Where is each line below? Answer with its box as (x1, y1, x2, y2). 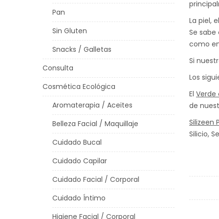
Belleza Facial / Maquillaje (52, 119, 138, 129)
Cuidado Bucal (52, 137, 102, 147)
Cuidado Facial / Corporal (52, 175, 139, 184)
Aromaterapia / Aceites (52, 100, 132, 110)
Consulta (43, 63, 73, 73)
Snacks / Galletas (52, 44, 111, 54)
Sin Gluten (52, 26, 87, 36)
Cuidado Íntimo (52, 193, 106, 203)
